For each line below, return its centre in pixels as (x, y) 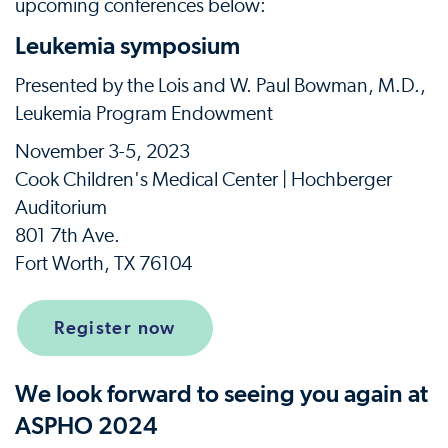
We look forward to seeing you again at (221, 393)
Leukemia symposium (127, 45)
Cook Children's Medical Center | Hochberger (203, 180)
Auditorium (61, 208)
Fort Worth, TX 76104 (103, 264)
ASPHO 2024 (86, 425)
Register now (115, 327)
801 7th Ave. (67, 236)
